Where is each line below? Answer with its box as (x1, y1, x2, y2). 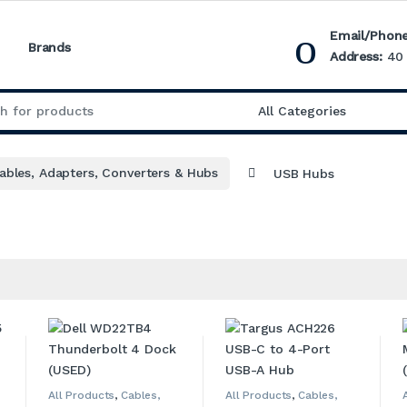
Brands (27, 40, 72, 55)
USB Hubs (273, 165, 334, 181)
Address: (329, 48, 382, 64)
